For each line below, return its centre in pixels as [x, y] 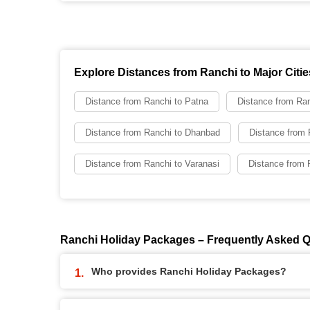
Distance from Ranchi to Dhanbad [153, 133]
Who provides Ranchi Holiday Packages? [189, 271]
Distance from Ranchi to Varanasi [152, 164]
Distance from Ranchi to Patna [147, 101]
